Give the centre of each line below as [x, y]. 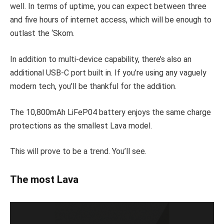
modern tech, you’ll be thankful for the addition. [93, 86]
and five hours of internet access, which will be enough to [111, 20]
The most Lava [44, 179]
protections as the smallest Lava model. [81, 125]
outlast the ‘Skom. [42, 33]
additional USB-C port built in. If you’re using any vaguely [108, 73]
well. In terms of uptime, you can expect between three [108, 6]
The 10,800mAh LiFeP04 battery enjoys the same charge [110, 112]
